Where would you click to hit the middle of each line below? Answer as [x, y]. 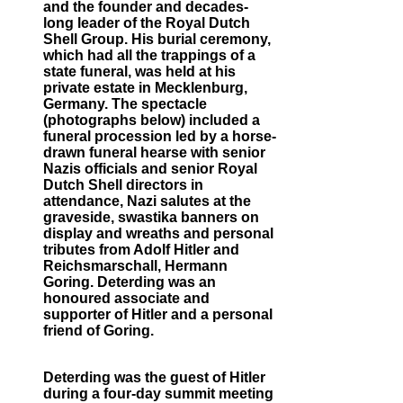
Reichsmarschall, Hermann [135, 266]
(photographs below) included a [152, 121]
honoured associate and [126, 299]
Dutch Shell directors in [123, 185]
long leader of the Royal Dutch [147, 23]
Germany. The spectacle [125, 104]
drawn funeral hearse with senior [154, 153]
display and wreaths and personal [158, 234]
